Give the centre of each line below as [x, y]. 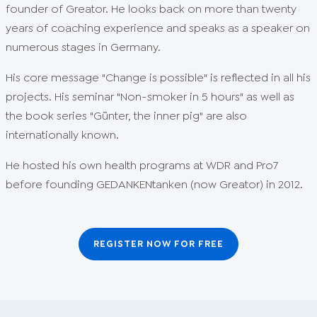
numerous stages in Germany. [83, 47]
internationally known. [64, 134]
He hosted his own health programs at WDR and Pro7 [142, 165]
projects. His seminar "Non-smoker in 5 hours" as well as [150, 96]
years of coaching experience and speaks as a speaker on [158, 28]
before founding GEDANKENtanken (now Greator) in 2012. [154, 184]
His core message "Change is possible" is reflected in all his [158, 77]
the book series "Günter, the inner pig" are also [126, 115]
